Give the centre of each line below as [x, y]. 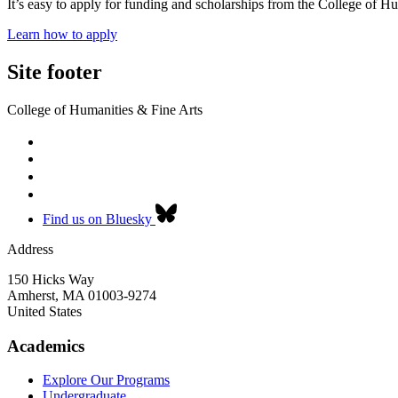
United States [44, 311]
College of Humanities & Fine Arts [105, 109]
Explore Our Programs [106, 380]
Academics [46, 346]
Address [30, 249]
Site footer [55, 72]
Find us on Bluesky [97, 219]
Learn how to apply [62, 35]
